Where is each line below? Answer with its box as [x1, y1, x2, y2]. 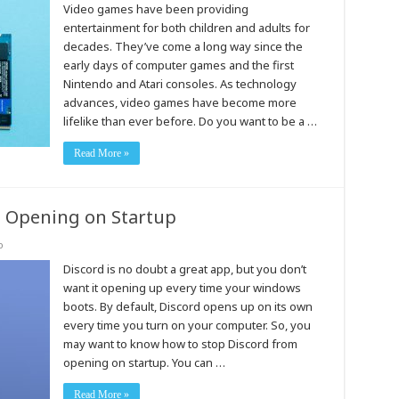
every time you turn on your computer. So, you [62, 317, 311, 333]
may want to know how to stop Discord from [62, 336, 297, 352]
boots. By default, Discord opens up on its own [62, 298, 313, 314]
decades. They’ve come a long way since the [62, 38, 303, 54]
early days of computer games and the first [62, 57, 294, 73]
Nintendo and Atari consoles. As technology [62, 76, 297, 92]
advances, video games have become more [62, 94, 297, 110]
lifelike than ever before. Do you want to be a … [62, 113, 317, 129]
